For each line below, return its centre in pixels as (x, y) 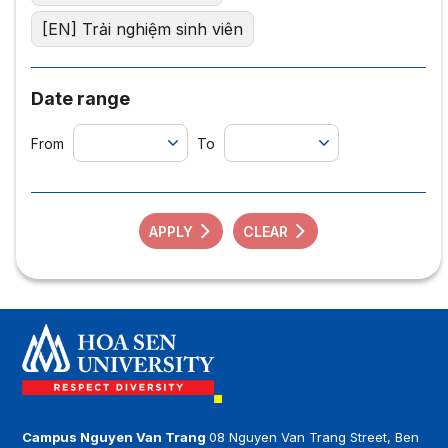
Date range (80, 98)
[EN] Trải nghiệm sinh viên (142, 28)
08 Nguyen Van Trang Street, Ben (314, 436)
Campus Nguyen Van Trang (116, 436)
